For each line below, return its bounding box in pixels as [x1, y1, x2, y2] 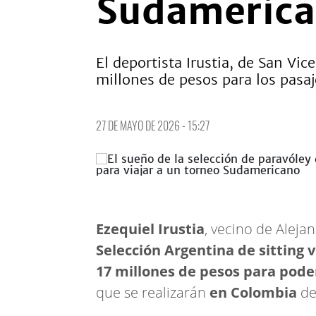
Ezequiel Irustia [96, 219, 205, 238]
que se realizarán [96, 283, 209, 302]
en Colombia [209, 283, 300, 302]
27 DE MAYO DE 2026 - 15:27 [96, 117, 209, 134]
